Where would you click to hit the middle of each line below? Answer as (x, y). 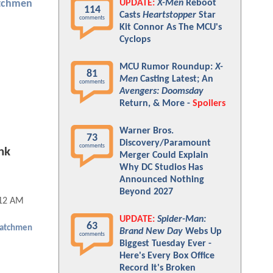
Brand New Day (151, 232)
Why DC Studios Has (161, 168)
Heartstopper (169, 15)
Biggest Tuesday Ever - (165, 244)
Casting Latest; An (175, 79)
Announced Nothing (162, 180)
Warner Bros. (147, 131)
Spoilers (209, 104)
